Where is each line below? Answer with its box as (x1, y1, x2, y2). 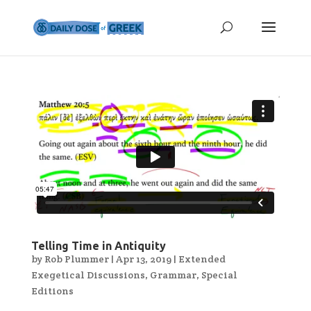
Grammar (149, 268, 196, 281)
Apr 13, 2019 (115, 252, 171, 265)
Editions (31, 284, 74, 297)
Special (201, 268, 237, 281)
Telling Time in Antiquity (31, 239, 166, 252)
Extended (178, 252, 226, 265)
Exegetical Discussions (31, 268, 145, 281)
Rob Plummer (44, 252, 109, 265)
